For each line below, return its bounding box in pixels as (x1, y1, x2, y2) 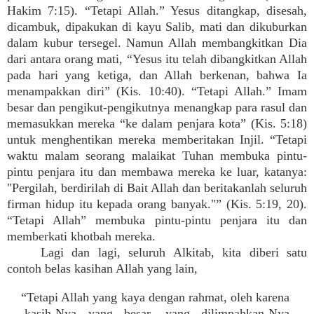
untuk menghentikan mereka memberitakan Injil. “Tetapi (7, 132, 307, 146)
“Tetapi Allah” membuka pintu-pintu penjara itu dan (7, 213, 307, 227)
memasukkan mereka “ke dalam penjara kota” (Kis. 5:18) (7, 116, 307, 130)
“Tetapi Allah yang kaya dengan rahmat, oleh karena (21, 290, 289, 304)
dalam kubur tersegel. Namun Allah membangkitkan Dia (7, 36, 307, 50)
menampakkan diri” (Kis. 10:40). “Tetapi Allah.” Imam (7, 84, 307, 98)
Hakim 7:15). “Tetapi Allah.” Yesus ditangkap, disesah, (7, 4, 307, 18)
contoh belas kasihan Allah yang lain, (7, 261, 198, 275)
